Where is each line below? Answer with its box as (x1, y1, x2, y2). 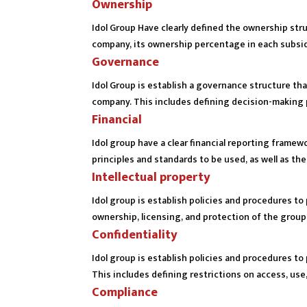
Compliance (92, 282, 158, 304)
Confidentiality (92, 225, 177, 246)
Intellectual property (92, 167, 210, 188)
